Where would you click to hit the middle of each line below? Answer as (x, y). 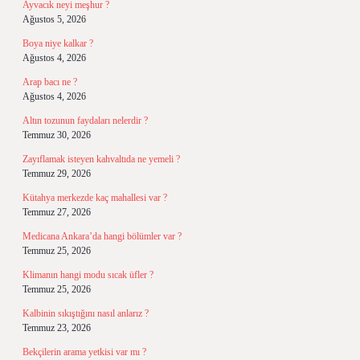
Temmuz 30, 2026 (57, 135)
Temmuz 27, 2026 (57, 212)
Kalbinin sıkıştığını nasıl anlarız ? (86, 313)
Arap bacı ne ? (50, 82)
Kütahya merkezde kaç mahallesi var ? (95, 198)
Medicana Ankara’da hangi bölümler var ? (102, 236)
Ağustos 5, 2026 (54, 19)
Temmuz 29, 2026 (57, 174)
